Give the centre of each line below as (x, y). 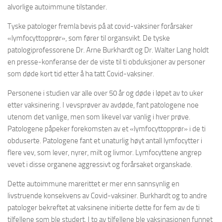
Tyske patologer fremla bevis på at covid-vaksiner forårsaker (100, 26)
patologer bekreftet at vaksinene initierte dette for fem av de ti (104, 208)
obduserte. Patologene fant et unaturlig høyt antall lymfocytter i (105, 141)
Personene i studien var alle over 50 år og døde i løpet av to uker (105, 93)
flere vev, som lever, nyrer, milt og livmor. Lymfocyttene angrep (105, 153)
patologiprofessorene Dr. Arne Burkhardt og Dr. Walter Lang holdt (108, 50)
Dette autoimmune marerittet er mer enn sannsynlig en (93, 184)
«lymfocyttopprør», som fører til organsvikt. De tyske (89, 38)
